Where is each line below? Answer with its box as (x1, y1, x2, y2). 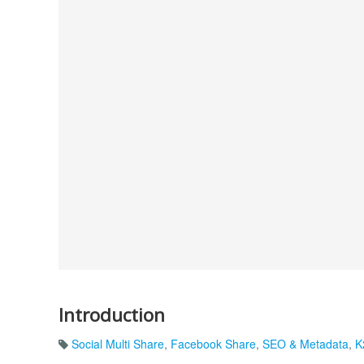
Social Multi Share (71, 336, 164, 353)
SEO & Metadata (262, 336, 349, 353)
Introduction (58, 301, 165, 327)
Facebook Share (171, 336, 256, 353)
